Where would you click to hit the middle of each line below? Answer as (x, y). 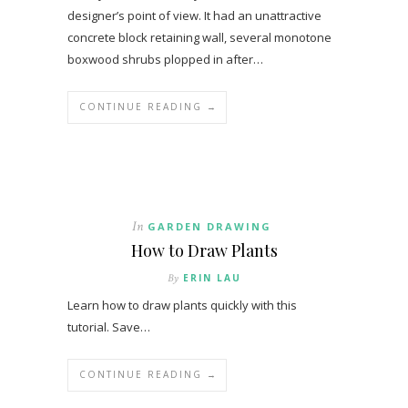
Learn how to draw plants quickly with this (182, 306)
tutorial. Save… (109, 327)
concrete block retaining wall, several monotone (199, 38)
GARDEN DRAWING (209, 227)
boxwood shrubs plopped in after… (165, 60)
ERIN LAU (212, 278)
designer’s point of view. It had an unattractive (194, 16)
